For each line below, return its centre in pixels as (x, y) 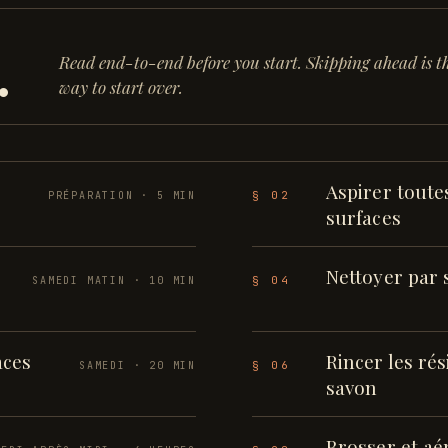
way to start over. (120, 87)
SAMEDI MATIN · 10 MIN (114, 280)
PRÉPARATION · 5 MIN (121, 195)
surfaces (363, 217)
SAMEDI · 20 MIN (137, 365)
